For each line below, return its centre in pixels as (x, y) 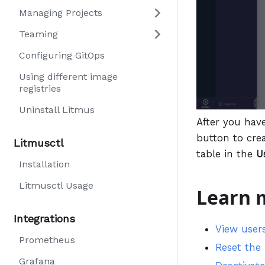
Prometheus (47, 240)
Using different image (68, 77)
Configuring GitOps (62, 55)
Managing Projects (61, 13)
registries (40, 88)
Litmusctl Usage (56, 185)
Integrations (44, 219)
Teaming (38, 34)
